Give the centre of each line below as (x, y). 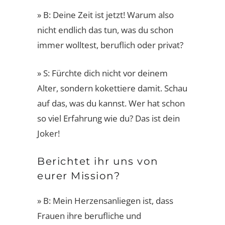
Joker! (48, 133)
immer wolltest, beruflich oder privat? (110, 45)
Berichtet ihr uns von (98, 161)
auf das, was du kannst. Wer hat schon (111, 103)
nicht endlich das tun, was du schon (105, 30)
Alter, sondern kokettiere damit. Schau (112, 88)
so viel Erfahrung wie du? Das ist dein (108, 118)
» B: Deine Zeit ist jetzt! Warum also (105, 15)
